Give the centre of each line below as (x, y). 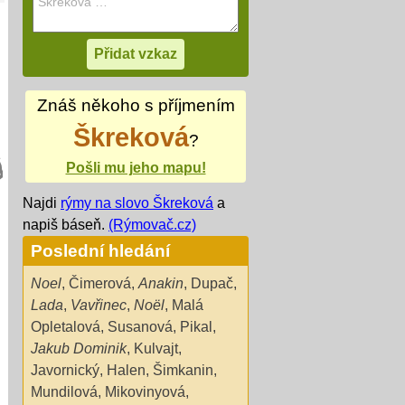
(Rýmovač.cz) (152, 224)
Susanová (140, 326)
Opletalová (66, 326)
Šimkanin (183, 370)
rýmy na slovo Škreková (137, 202)
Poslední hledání (100, 250)
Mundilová (64, 391)
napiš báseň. (66, 224)
